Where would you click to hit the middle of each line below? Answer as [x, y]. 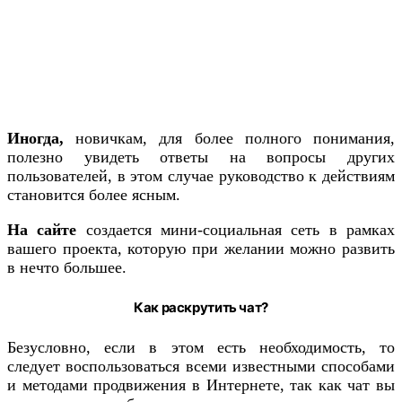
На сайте [42, 230]
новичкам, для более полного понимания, [229, 139]
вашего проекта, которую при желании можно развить [201, 249]
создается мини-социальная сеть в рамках [236, 230]
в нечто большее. [67, 268]
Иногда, [35, 139]
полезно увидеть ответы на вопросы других [201, 157]
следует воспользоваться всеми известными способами [201, 367]
